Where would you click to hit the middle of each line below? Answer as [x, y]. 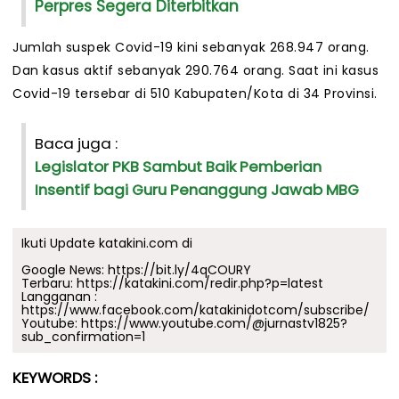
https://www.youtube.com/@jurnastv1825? [214, 324]
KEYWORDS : [55, 379]
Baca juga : [76, 144]
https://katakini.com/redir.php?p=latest [200, 284]
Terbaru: [49, 284]
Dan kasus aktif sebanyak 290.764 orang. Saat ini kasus [195, 71]
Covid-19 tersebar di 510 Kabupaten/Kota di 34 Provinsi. [195, 94]
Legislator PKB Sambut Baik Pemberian [178, 167]
